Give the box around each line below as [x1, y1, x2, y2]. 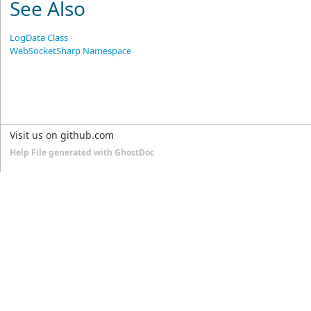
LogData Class [10, 31, 69, 44]
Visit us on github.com [10, 128, 114, 142]
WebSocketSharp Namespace [10, 44, 132, 58]
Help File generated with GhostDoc [10, 146, 154, 159]
